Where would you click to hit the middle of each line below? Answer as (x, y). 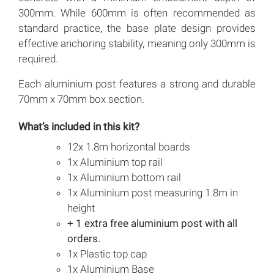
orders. (84, 239)
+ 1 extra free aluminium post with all (152, 224)
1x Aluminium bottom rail (124, 178)
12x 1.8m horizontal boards (129, 147)
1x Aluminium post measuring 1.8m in (153, 193)
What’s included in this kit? (79, 127)
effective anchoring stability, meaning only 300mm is (137, 44)
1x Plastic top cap (107, 254)
